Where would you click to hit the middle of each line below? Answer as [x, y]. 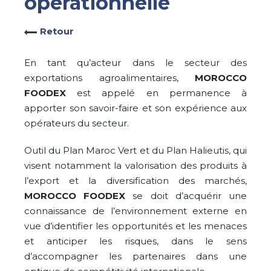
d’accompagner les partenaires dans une [135, 256]
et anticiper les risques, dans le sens [135, 241]
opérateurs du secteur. [77, 123]
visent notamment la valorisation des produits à [135, 166]
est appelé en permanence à [156, 93]
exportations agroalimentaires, [109, 78]
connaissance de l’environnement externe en [135, 211]
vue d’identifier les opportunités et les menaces [135, 226]
